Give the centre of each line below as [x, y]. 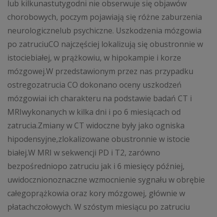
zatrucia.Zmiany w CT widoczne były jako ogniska [96, 126]
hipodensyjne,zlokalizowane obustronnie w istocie [99, 139]
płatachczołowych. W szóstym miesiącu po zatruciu [99, 207]
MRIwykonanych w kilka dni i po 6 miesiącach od [94, 112]
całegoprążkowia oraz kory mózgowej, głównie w [96, 194]
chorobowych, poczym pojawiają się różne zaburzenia [105, 17]
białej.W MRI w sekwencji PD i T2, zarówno [84, 153]
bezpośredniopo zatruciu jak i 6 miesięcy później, [96, 166]
